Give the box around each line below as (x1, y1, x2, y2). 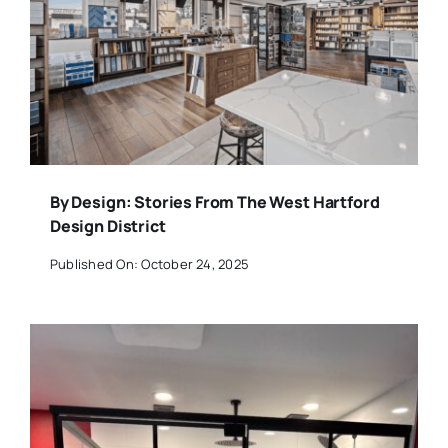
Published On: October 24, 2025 (49, 254, 250, 273)
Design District (49, 215, 166, 238)
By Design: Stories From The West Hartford (49, 191, 380, 214)
